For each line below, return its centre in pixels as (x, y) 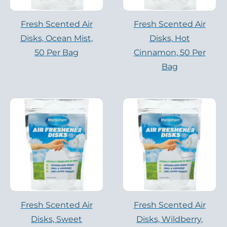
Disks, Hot (169, 39)
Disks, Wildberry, (170, 219)
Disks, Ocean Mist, (57, 39)
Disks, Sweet (57, 219)
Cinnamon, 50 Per (169, 53)
